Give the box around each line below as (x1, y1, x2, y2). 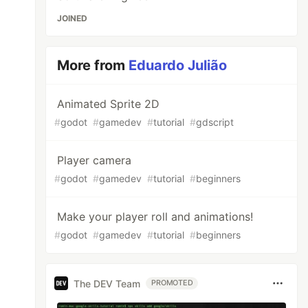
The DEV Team (74, 277, 141, 289)
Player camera (57, 153, 132, 167)
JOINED (57, 13, 88, 23)
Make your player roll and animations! (57, 210, 254, 223)
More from (57, 57, 129, 74)
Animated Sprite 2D (57, 97, 160, 111)
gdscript (196, 116, 234, 128)
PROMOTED (151, 278, 193, 287)
